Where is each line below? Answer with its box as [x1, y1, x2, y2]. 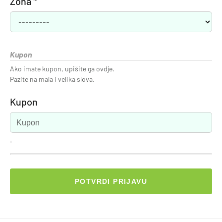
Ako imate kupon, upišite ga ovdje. [10, 64, 114, 73]
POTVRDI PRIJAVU [75, 177, 147, 185]
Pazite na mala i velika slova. [10, 74, 95, 83]
